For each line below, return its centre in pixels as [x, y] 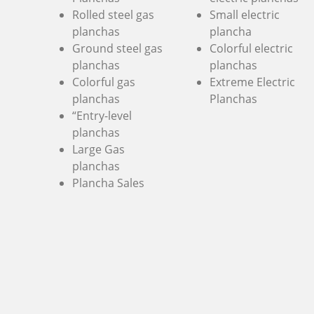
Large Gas [98, 150]
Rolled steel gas [113, 15]
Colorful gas [104, 82]
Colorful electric [251, 49]
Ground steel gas [117, 49]
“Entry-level [102, 116]
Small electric [244, 15]
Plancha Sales [108, 183]
